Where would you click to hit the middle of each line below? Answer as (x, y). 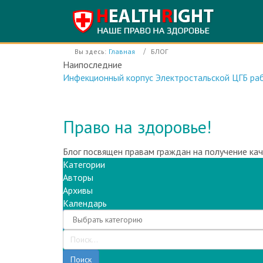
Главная (122, 52)
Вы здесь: (90, 52)
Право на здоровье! (137, 114)
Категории (84, 152)
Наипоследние (92, 65)
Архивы (78, 178)
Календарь (85, 190)
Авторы (78, 165)
